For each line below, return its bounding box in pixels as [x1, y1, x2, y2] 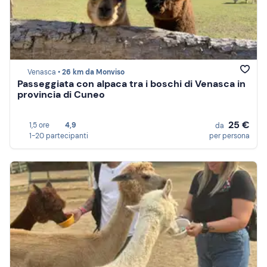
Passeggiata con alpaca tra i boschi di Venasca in [17, 77, 246, 91]
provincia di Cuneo [17, 88, 105, 101]
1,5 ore [29, 120, 49, 130]
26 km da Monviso [62, 67, 125, 77]
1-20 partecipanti [29, 131, 88, 141]
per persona [209, 131, 250, 141]
